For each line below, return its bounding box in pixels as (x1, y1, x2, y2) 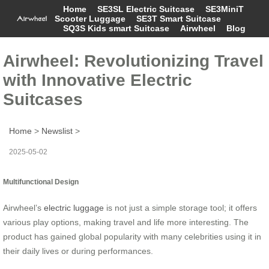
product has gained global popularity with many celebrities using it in (3, 231, 261, 241)
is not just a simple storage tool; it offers (104, 202, 257, 213)
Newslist (41, 125, 73, 136)
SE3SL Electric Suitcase (97, 4, 195, 14)
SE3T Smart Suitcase (136, 14, 221, 23)
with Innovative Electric (3, 70, 192, 89)
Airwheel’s (3, 202, 44, 213)
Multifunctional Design (3, 177, 79, 186)
